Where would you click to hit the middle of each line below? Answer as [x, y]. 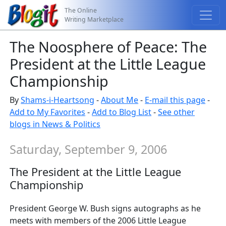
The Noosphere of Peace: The [108, 47]
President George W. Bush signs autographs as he [105, 209]
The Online [81, 10]
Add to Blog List [122, 112]
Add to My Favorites [48, 112]
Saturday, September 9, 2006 [89, 149]
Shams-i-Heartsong [58, 100]
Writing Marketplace [94, 19]
